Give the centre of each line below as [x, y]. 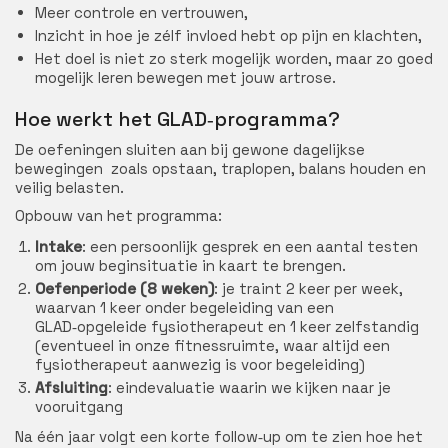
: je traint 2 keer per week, [308, 288]
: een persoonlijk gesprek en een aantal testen [250, 246]
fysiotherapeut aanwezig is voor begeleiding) [200, 364]
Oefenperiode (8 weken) [124, 288]
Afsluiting [71, 387]
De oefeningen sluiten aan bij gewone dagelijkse [190, 149]
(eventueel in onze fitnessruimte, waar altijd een [212, 345]
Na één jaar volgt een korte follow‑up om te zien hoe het [219, 436]
